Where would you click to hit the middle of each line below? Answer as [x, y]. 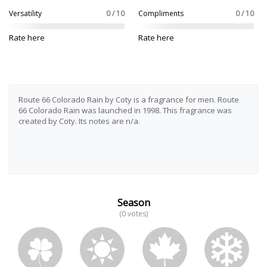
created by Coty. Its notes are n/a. [79, 121]
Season [133, 203]
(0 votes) [133, 214]
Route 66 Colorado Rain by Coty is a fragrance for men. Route [129, 100]
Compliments [161, 13]
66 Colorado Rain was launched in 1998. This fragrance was [125, 110]
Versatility [25, 13]
